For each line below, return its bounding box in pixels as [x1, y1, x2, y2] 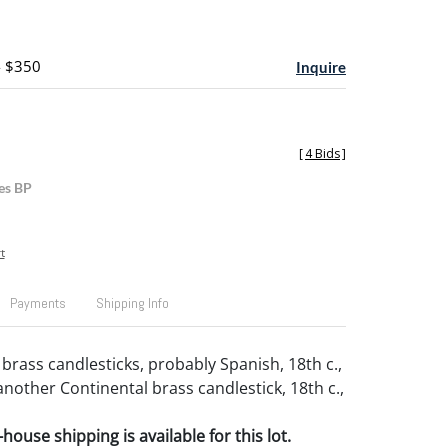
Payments [9, 294, 66, 312]
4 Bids [305, 145, 340, 162]
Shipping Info [95, 294, 169, 312]
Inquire [296, 58, 346, 76]
